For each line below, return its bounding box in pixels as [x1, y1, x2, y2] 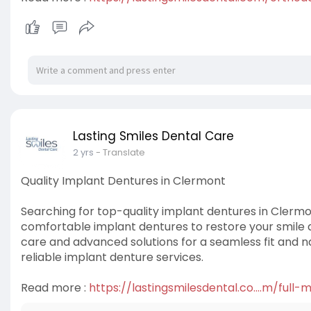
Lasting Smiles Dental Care [73, 128, 234, 145]
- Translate [96, 146, 145, 160]
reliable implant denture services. [21, 249, 203, 266]
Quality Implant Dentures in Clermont [21, 173, 226, 190]
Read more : [21, 280, 89, 296]
